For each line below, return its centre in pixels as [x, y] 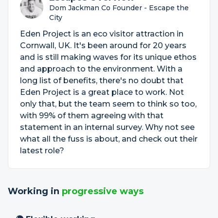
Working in [35, 191]
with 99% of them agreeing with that [92, 116]
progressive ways [103, 191]
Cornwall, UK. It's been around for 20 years [103, 45]
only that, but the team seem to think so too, [108, 104]
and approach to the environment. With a [101, 69]
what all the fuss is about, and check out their [109, 139]
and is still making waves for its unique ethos [108, 57]
